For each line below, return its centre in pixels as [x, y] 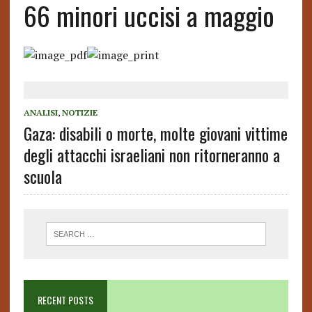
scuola [42, 176]
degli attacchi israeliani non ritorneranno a [151, 155]
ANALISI [40, 112]
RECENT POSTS [65, 300]
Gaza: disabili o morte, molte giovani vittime [155, 133]
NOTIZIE [79, 112]
